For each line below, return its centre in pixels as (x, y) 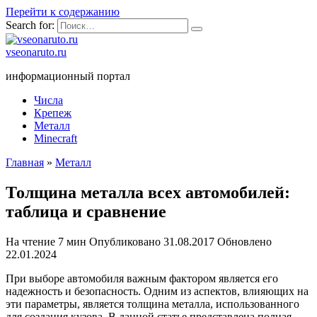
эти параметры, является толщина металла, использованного (152, 304)
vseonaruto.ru (36, 52)
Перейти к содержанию (63, 12)
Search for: (30, 25)
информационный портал (68, 76)
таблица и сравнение (86, 211)
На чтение (30, 241)
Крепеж (53, 113)
